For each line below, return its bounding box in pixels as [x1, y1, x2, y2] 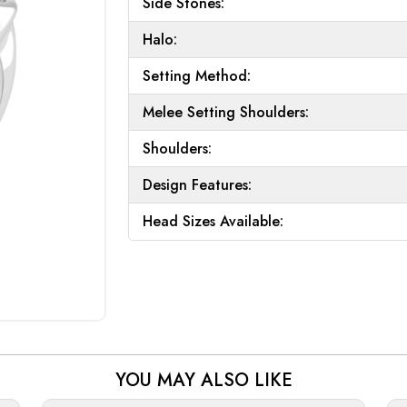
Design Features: [143, 174, 252, 195]
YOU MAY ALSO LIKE [114, 367, 293, 393]
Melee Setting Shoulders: [143, 101, 309, 123]
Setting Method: [143, 65, 251, 86]
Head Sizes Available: [143, 211, 283, 232]
